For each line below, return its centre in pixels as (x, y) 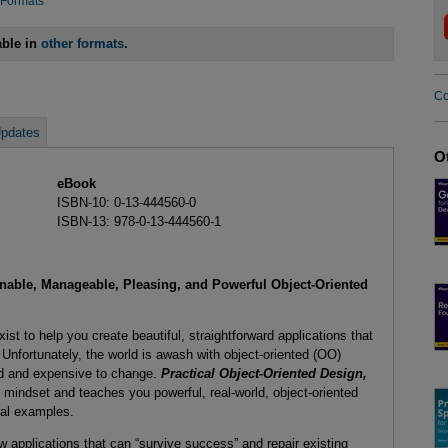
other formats (83, 44)
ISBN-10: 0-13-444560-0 (126, 202)
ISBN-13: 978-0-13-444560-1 (138, 221)
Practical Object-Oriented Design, (263, 374)
